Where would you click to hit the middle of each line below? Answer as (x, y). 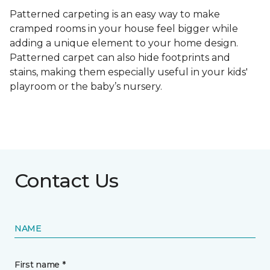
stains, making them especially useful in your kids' (129, 72)
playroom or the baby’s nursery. (87, 87)
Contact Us (67, 181)
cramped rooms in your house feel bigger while (124, 29)
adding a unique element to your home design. (124, 43)
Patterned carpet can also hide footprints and (120, 58)
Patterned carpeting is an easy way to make (115, 14)
